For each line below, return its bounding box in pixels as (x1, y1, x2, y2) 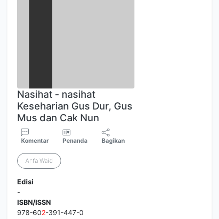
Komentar (21, 137, 49, 144)
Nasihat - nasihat (17, 88, 95, 100)
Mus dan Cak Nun (17, 112, 99, 124)
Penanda (63, 137, 88, 144)
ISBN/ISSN (17, 198, 51, 206)
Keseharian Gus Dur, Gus (17, 100, 132, 112)
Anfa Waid (25, 157, 53, 164)
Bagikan (102, 137, 125, 144)
